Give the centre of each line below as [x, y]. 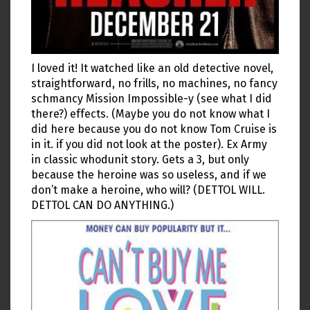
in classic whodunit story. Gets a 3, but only [140, 160]
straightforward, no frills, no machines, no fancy [154, 84]
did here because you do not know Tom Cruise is [154, 129]
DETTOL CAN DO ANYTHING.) [102, 206]
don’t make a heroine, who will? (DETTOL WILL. [148, 190]
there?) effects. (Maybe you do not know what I [151, 114]
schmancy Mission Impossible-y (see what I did [152, 99]
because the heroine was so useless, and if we [149, 175]
